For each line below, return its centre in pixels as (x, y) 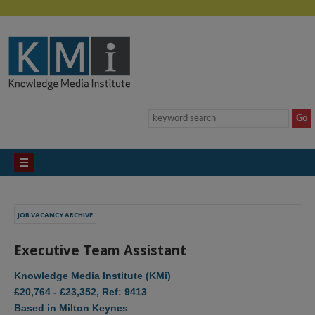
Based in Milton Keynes (71, 308)
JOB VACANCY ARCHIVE (55, 215)
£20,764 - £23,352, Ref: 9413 (81, 291)
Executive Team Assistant (100, 250)
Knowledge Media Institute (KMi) (92, 275)
